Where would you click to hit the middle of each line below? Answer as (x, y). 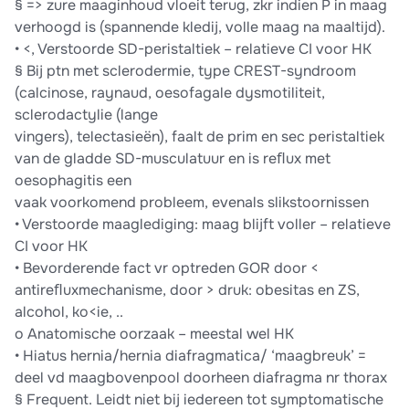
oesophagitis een (73, 181)
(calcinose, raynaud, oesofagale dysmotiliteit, (170, 93)
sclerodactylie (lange (86, 115)
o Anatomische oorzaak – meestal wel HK (154, 334)
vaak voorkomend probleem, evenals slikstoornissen (192, 203)
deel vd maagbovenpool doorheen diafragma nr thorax (201, 378)
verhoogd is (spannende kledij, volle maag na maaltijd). (200, 27)
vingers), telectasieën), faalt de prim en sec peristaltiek (199, 137)
